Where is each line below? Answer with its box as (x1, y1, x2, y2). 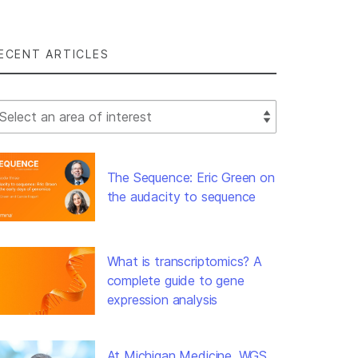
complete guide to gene (106, 272, 245, 289)
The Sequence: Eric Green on (106, 169, 275, 185)
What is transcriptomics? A (106, 253, 262, 270)
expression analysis (106, 292, 218, 308)
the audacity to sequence (106, 188, 257, 205)
